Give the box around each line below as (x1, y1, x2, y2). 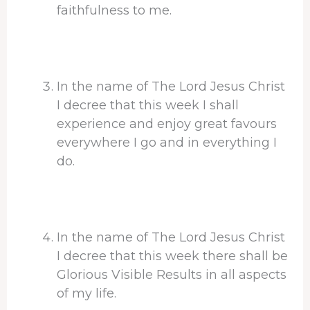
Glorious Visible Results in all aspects (56, 266, 286, 282)
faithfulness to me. (56, 2, 172, 18)
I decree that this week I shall (56, 97, 239, 113)
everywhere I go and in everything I (56, 134, 277, 150)
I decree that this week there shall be (56, 248, 288, 264)
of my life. (56, 285, 116, 301)
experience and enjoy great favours (56, 116, 277, 131)
